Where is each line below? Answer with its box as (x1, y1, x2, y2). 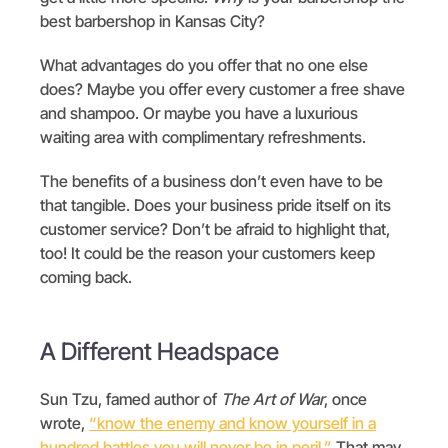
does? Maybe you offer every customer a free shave (40, 78, 405, 99)
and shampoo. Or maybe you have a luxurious (40, 102, 358, 123)
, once (324, 388, 367, 409)
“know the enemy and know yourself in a (89, 412, 376, 433)
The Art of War (221, 388, 324, 409)
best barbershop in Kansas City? (40, 10, 269, 31)
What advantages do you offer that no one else (40, 54, 368, 75)
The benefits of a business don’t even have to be (40, 170, 383, 191)
